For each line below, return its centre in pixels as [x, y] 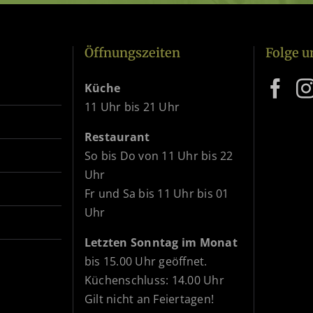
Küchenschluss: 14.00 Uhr [154, 280]
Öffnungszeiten [132, 52]
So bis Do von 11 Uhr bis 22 [159, 155]
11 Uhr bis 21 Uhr [132, 107]
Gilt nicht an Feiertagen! [149, 299]
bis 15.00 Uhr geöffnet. [146, 261]
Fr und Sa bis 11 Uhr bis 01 [157, 193]
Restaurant [117, 137]
